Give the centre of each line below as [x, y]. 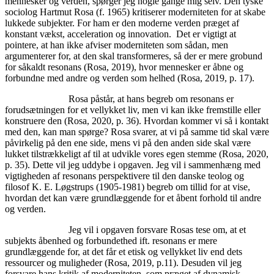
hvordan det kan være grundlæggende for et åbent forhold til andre [133, 198]
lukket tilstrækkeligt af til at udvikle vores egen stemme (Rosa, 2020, [137, 154]
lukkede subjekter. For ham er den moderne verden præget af [122, 23]
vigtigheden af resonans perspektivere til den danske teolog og [124, 176]
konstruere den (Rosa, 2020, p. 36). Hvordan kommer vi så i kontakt [137, 120]
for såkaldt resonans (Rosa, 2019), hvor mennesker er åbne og [124, 67]
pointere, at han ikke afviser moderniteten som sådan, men [117, 45]
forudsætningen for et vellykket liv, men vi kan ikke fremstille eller [133, 109]
